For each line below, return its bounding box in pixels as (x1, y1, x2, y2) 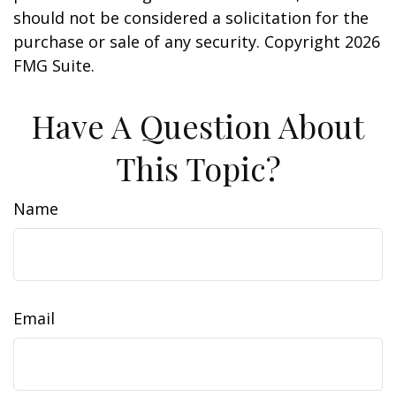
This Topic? (115, 147, 281, 189)
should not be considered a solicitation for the (13, 7, 369, 28)
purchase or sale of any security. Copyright (13, 31, 345, 52)
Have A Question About (32, 104, 364, 147)
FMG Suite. (13, 55, 95, 76)
